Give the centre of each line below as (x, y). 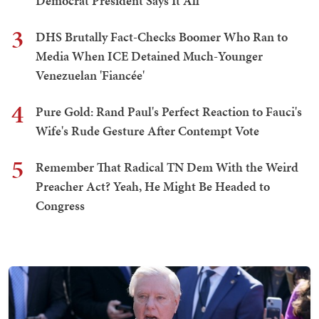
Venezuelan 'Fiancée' (90, 75)
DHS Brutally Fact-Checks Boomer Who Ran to (162, 37)
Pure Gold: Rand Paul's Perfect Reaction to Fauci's (169, 112)
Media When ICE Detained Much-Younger (149, 56)
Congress (60, 206)
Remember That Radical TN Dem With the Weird (167, 167)
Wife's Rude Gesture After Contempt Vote (147, 131)
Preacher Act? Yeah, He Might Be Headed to (153, 187)
